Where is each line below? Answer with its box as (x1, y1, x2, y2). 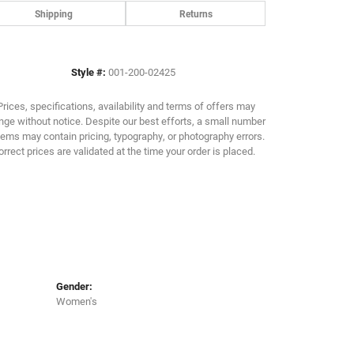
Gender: (56, 279, 92, 293)
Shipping (34, 7, 73, 21)
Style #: (71, 65, 106, 79)
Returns (179, 7, 213, 21)
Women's (56, 294, 97, 308)
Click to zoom (142, 49, 200, 63)
